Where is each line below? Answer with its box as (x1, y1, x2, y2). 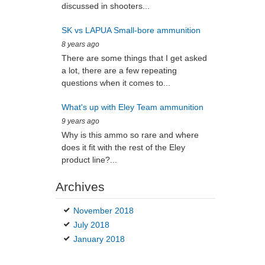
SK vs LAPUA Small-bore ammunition (61, 25, 201, 35)
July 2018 (73, 220, 109, 230)
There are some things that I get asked (61, 53, 207, 63)
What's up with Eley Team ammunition (61, 102, 203, 112)
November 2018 (73, 206, 134, 216)
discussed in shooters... (61, 1, 150, 11)
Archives (55, 180, 105, 194)
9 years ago (61, 117, 99, 125)
